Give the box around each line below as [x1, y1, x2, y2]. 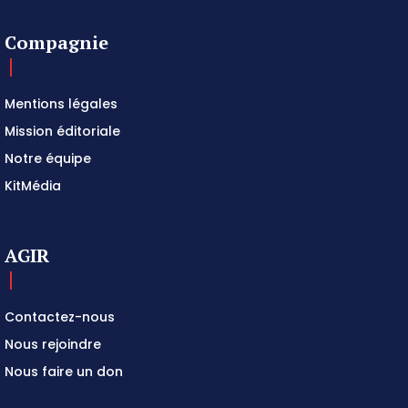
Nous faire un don [5, 362, 123, 382]
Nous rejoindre [5, 335, 101, 354]
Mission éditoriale [5, 122, 120, 141]
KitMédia [5, 177, 61, 196]
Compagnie [5, 30, 108, 56]
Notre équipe [5, 149, 91, 168]
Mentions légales [5, 95, 117, 114]
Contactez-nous [5, 308, 115, 327]
